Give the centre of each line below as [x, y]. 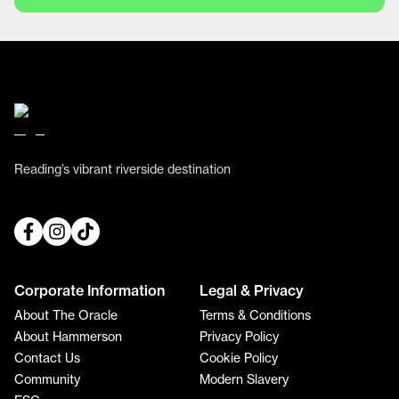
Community [47, 379]
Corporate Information [90, 290]
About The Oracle [66, 315]
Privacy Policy [239, 336]
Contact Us [47, 358]
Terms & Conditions [255, 315]
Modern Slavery [244, 379]
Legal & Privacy [252, 290]
